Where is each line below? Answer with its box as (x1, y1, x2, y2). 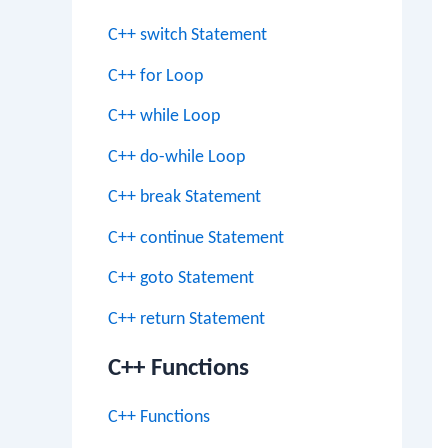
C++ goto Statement (108, 269, 254, 288)
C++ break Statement (108, 188, 261, 207)
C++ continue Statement (108, 228, 284, 248)
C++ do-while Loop (108, 147, 245, 167)
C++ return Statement (108, 309, 265, 329)
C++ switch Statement (108, 26, 267, 45)
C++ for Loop (108, 66, 203, 86)
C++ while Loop (108, 107, 220, 126)
